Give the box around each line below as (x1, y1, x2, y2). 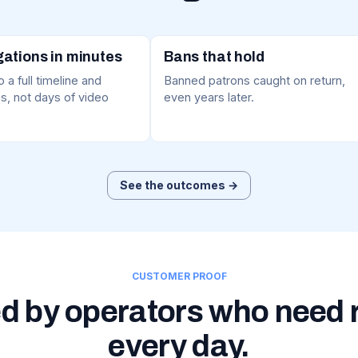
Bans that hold (164, 49, 265, 66)
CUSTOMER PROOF (131, 270, 227, 283)
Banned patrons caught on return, (164, 74, 345, 88)
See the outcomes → (120, 178, 238, 193)
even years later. (164, 90, 254, 105)
